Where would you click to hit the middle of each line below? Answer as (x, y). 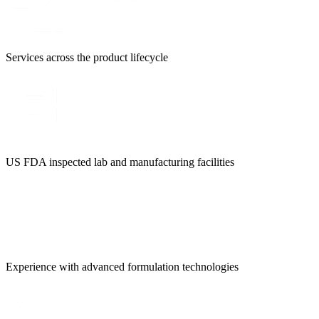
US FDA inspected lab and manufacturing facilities (120, 162)
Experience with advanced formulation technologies (122, 266)
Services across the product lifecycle (87, 57)
